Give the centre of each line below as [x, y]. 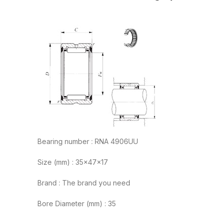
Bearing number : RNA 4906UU [88, 142]
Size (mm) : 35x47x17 [73, 162]
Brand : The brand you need [84, 183]
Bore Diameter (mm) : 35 [77, 204]
